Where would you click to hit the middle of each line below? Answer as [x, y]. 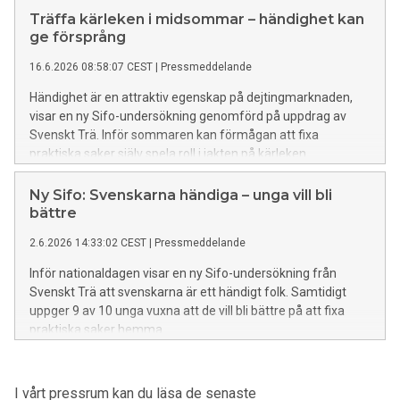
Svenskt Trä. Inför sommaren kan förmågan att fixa [174, 135]
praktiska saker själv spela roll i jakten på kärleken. [169, 154]
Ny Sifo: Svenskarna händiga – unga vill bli [181, 196]
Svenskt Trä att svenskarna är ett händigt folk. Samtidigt [188, 292]
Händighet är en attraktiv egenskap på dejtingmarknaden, [191, 98]
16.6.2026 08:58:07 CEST [91, 67]
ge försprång [78, 37]
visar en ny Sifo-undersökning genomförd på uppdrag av [188, 117]
